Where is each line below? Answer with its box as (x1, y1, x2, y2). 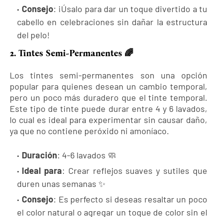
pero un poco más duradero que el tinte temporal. (10, 92, 207, 103)
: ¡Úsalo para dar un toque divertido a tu (53, 3, 207, 15)
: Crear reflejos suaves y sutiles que (62, 165, 208, 176)
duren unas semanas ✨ (17, 178, 106, 189)
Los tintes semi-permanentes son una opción (10, 70, 207, 81)
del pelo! (17, 30, 50, 41)
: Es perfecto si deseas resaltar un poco (53, 194, 207, 205)
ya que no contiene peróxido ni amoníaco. (10, 125, 169, 137)
